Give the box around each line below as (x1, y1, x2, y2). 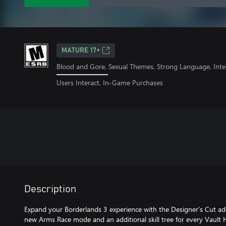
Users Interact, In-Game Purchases (56, 77, 163, 87)
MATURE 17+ (62, 47, 100, 54)
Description (24, 184, 76, 194)
